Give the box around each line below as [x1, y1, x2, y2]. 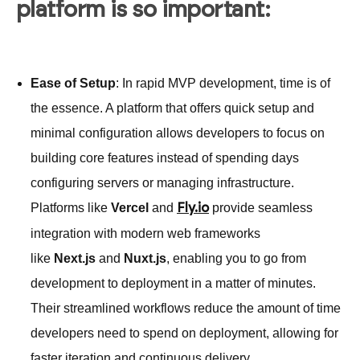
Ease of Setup [31, 76, 116, 90]
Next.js [54, 251, 96, 265]
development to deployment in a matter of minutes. [31, 276, 316, 290]
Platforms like [31, 200, 111, 215]
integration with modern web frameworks [31, 226, 260, 240]
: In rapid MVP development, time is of [116, 76, 330, 90]
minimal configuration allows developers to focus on [31, 125, 325, 140]
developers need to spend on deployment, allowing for [31, 325, 338, 340]
